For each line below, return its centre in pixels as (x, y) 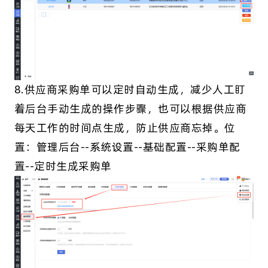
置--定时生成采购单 (63, 166)
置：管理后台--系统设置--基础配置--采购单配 (127, 147)
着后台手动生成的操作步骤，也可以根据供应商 (130, 109)
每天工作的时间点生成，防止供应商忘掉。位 (125, 128)
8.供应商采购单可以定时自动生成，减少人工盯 (130, 90)
